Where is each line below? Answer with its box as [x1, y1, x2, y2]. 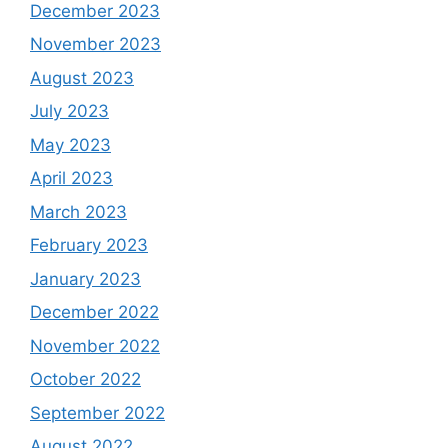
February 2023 [30, 235, 148, 256]
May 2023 [30, 134, 111, 155]
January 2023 [30, 268, 141, 289]
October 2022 [30, 369, 141, 390]
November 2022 [30, 335, 160, 356]
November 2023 [30, 34, 161, 55]
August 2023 [30, 67, 134, 88]
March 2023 [30, 201, 127, 222]
